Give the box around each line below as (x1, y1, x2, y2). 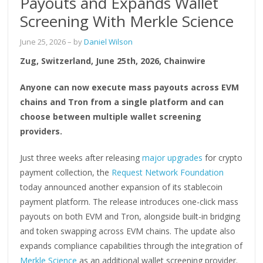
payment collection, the (20, 166, 112, 178)
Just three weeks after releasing (20, 151, 143, 163)
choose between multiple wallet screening (20, 110, 202, 122)
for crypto (203, 151, 243, 163)
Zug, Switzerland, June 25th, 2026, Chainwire (20, 55, 206, 66)
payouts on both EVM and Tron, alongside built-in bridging (20, 210, 241, 222)
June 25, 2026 (20, 36, 66, 47)
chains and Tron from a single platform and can (20, 96, 224, 107)
